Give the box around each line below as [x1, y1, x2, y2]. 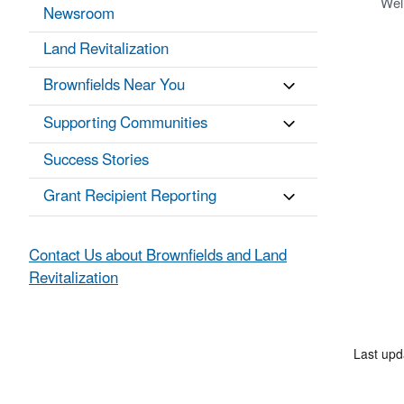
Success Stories [43, 144, 149, 178]
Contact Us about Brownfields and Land [29, 240, 287, 273]
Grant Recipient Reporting [43, 180, 216, 214]
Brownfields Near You [43, 69, 185, 103]
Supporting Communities [43, 107, 207, 141]
